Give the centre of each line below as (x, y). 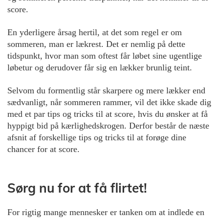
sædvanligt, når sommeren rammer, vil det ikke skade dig (109, 102)
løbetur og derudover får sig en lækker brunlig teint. (100, 67)
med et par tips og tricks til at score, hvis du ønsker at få (108, 114)
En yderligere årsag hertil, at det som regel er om (95, 32)
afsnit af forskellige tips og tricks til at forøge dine (97, 137)
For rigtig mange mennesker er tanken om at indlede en (106, 212)
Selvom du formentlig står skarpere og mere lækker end (106, 90)
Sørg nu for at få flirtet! (77, 188)
